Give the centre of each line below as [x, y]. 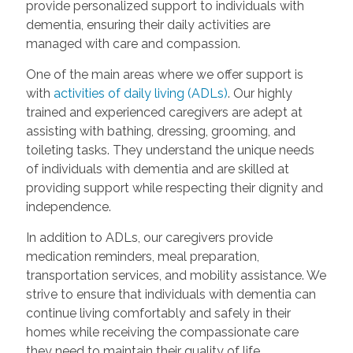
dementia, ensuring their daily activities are [148, 25]
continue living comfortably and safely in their [158, 314]
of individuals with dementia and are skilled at [157, 169]
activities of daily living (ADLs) [140, 94]
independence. [68, 207]
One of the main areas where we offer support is [164, 75]
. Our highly [260, 94]
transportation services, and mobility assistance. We [176, 276]
